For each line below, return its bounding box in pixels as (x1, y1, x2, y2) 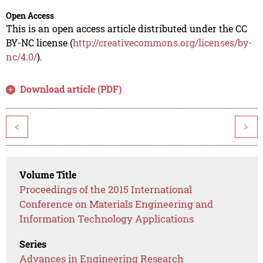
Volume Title (19, 168, 77, 181)
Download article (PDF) (20, 83, 123, 96)
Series (19, 238, 47, 251)
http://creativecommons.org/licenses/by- (72, 36, 252, 49)
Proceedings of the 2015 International (19, 183, 193, 197)
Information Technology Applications (19, 212, 194, 226)
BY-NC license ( (5, 36, 73, 49)
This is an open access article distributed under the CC (5, 22, 247, 35)
